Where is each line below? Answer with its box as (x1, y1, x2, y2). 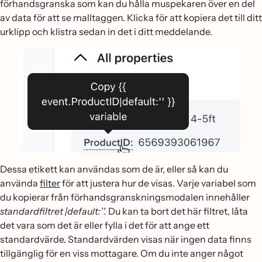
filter (40, 177, 60, 189)
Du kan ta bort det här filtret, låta (106, 205, 248, 217)
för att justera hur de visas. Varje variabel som (60, 177, 256, 189)
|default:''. (65, 205, 106, 217)
